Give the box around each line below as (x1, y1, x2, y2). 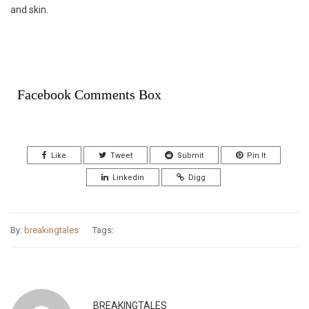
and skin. (10, 3, 48, 15)
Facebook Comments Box (17, 86, 161, 102)
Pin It (246, 150, 266, 160)
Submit (177, 150, 203, 160)
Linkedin (112, 172, 144, 182)
